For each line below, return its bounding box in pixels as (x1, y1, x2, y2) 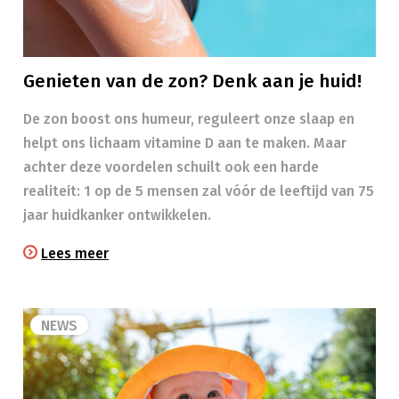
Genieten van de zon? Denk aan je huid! (23, 70, 362, 93)
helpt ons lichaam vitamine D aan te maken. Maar (23, 134, 346, 151)
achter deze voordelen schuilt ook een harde (23, 159, 319, 175)
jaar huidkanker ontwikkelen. (23, 207, 211, 224)
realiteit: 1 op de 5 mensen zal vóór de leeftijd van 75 (23, 183, 374, 199)
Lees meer (41, 245, 109, 262)
